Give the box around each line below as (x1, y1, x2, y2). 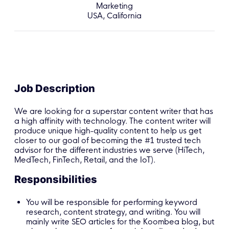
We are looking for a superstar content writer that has (14, 106, 213, 117)
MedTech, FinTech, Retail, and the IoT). (14, 155, 155, 165)
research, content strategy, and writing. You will (26, 207, 201, 217)
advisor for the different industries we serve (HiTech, (14, 145, 204, 155)
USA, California (87, 10, 142, 20)
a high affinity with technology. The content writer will (14, 116, 211, 126)
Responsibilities (14, 173, 97, 186)
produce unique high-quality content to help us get (14, 126, 201, 136)
